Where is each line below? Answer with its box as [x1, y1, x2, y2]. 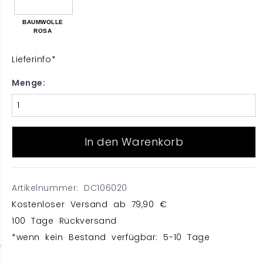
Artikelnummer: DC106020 [12, 182, 127, 194]
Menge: [12, 77, 46, 89]
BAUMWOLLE [22, 18, 64, 25]
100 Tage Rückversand [12, 215, 117, 227]
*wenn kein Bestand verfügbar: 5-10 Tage [12, 231, 210, 244]
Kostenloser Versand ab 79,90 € [12, 198, 167, 211]
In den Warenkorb [84, 134, 184, 150]
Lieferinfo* [12, 53, 56, 66]
